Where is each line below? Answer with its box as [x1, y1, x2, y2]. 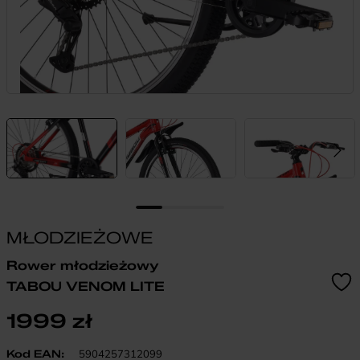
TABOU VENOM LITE [6, 278, 165, 294]
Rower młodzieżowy [6, 257, 159, 273]
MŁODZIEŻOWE [6, 227, 153, 247]
